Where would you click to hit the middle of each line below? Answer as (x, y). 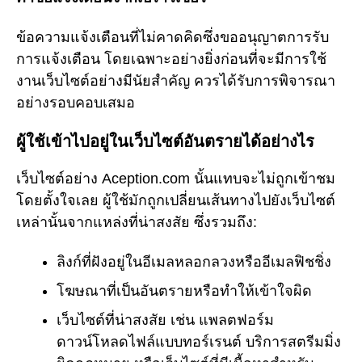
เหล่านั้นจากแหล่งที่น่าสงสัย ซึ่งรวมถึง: (137, 223)
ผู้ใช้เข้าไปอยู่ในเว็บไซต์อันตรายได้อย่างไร (165, 141)
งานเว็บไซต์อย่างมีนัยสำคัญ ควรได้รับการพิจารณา (176, 81)
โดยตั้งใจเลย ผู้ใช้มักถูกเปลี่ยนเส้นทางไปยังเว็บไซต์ (176, 201)
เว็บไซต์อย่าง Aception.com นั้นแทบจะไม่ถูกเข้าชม (176, 179)
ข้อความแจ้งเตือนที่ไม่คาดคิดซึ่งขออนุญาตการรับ (173, 38)
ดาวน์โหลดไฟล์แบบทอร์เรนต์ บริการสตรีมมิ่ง (199, 341)
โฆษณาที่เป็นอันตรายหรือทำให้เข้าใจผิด (184, 290)
